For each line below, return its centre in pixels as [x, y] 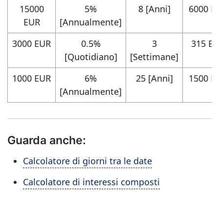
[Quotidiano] [91, 57]
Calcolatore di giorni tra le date [88, 161]
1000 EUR [32, 78]
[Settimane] [154, 57]
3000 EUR [32, 44]
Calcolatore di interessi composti [91, 182]
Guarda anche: [47, 140]
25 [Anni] [154, 78]
